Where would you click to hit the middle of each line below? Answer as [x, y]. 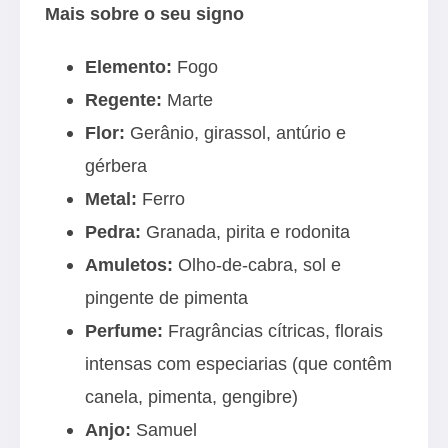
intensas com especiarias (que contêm [238, 363]
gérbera [116, 165]
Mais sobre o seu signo [144, 13]
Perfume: [124, 330]
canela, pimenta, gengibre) [191, 396]
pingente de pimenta [166, 297]
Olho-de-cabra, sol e [257, 264]
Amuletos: [129, 264]
